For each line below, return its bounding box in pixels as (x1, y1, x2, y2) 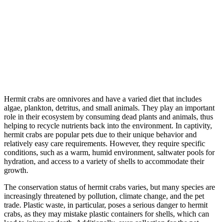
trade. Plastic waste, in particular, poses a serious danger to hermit (4, 200, 208, 209)
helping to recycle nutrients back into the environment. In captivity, (4, 121, 212, 130)
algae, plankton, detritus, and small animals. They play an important (4, 103, 215, 112)
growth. (4, 166, 28, 174)
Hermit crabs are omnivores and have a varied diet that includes (4, 94, 202, 103)
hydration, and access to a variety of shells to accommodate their (4, 157, 204, 166)
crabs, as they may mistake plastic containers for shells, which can (4, 209, 209, 218)
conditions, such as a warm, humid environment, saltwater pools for (4, 148, 215, 157)
